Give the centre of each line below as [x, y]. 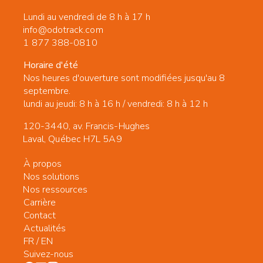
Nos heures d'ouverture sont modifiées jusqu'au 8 [124, 78]
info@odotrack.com [63, 30]
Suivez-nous [48, 254]
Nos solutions [51, 176]
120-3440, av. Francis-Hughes [86, 126]
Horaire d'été [51, 65]
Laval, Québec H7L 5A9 [72, 139]
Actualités [45, 228]
